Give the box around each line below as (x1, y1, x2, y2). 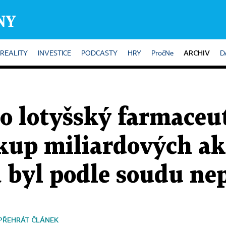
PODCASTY (81, 50, 118, 57)
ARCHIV (184, 48, 210, 57)
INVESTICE (38, 50, 71, 57)
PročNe (151, 50, 174, 57)
